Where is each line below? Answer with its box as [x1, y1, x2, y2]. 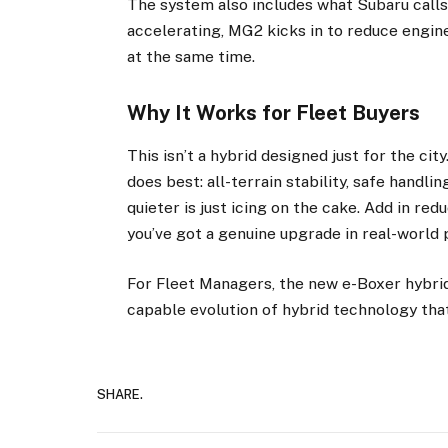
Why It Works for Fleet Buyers [127, 100, 421, 125]
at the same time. [127, 47, 256, 67]
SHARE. [97, 386, 143, 402]
